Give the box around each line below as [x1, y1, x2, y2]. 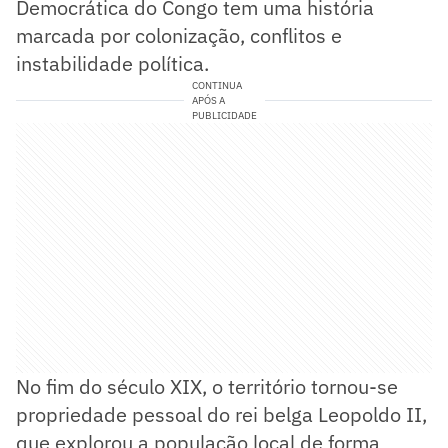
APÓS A [191, 93, 225, 107]
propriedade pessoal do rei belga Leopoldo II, [16, 400, 427, 428]
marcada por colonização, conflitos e [16, 21, 342, 49]
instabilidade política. [16, 49, 209, 77]
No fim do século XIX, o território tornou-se [16, 372, 398, 400]
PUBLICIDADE [191, 108, 257, 122]
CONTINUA [191, 78, 242, 92]
